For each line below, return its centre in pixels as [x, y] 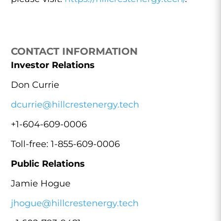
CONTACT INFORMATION [74, 51]
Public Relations [48, 164]
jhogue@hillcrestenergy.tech [75, 203]
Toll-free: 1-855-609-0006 [66, 144]
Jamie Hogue [41, 184]
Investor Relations [53, 65]
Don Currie [35, 85]
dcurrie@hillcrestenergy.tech [75, 105]
